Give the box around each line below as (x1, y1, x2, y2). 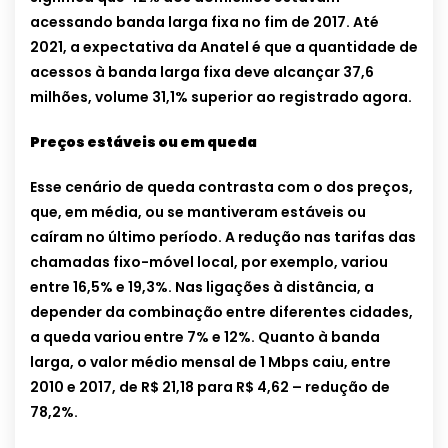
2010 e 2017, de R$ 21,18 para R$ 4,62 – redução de (30, 377, 390, 398)
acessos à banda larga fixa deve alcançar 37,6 (30, 62, 374, 83)
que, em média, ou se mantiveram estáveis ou (30, 202, 366, 223)
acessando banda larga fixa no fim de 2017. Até (30, 12, 379, 33)
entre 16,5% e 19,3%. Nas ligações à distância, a (30, 277, 374, 298)
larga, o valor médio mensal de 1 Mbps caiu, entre (30, 352, 391, 373)
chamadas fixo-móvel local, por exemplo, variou (30, 252, 388, 273)
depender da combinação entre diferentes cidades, (30, 302, 413, 323)
